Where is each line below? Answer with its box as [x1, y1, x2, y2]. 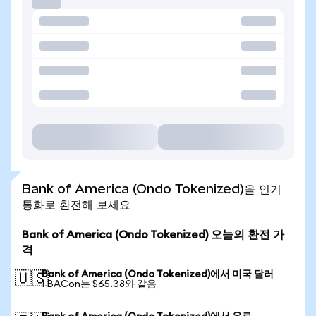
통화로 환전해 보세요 [22, 197, 130, 212]
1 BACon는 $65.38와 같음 [42, 279, 157, 289]
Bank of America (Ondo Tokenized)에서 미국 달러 [42, 269, 274, 279]
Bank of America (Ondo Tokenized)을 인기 [22, 181, 281, 196]
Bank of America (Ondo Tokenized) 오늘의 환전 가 [22, 229, 284, 241]
